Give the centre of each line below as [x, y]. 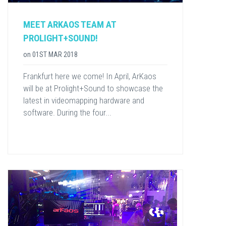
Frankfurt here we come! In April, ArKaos [90, 76]
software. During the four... [67, 113]
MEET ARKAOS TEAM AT [70, 25]
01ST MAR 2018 [55, 55]
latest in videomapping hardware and [84, 101]
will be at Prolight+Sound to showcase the [93, 89]
